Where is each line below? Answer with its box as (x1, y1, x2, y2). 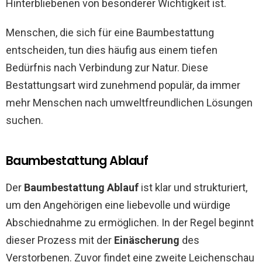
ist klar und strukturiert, (139, 181, 247, 194)
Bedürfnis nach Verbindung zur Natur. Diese (6, 61, 208, 74)
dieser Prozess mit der (6, 234, 114, 246)
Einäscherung (114, 234, 180, 246)
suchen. (6, 114, 43, 126)
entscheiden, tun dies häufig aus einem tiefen (6, 44, 218, 56)
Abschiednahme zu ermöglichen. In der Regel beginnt (6, 216, 254, 229)
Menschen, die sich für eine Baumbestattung (6, 26, 214, 39)
